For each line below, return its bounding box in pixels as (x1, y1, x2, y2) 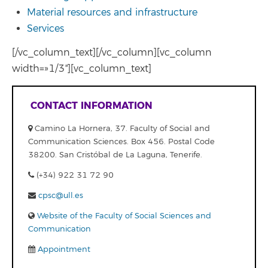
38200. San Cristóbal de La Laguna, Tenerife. (28, 150, 202, 160)
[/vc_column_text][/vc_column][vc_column (12, 47, 212, 59)
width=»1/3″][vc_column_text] (12, 63, 151, 75)
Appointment (35, 244, 90, 254)
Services (27, 22, 64, 35)
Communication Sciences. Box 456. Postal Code (28, 136, 215, 147)
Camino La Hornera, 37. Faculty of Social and (32, 123, 210, 133)
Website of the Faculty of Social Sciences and (35, 211, 211, 221)
